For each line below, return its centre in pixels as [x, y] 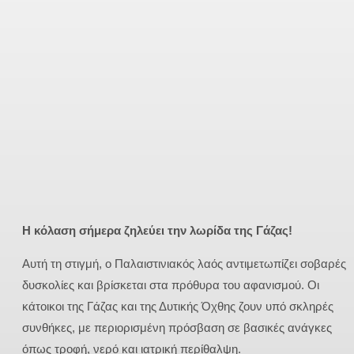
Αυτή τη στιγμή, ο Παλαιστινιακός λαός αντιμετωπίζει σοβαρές [184, 264]
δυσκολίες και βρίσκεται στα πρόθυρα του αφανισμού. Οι [171, 285]
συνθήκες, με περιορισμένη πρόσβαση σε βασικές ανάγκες [177, 328]
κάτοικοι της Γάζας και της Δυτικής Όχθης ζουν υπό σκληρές [178, 307]
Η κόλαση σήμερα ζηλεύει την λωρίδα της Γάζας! [157, 231]
